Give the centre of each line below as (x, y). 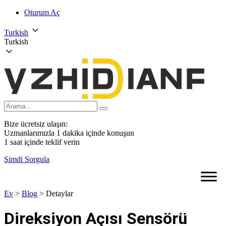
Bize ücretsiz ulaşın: (36, 124)
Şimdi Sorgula (27, 159)
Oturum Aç (42, 12)
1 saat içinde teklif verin (42, 142)
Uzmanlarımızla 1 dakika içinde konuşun (69, 133)
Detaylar (60, 193)
